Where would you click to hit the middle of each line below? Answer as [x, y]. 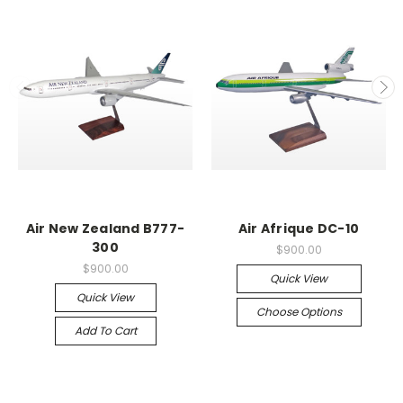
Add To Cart [105, 330]
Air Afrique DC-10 [299, 228]
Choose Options [299, 311]
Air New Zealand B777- [105, 228]
